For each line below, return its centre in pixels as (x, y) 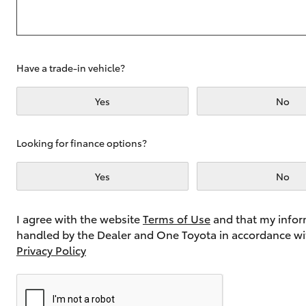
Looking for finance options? (82, 143)
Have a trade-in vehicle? (71, 68)
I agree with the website (80, 218)
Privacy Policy (51, 250)
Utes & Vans (59, 60)
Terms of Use (177, 218)
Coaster (130, 205)
